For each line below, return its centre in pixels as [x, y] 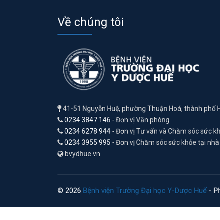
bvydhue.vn [82, 153]
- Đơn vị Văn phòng [140, 120]
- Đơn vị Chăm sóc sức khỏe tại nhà [165, 142]
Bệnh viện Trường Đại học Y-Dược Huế [145, 190]
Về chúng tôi [91, 22]
